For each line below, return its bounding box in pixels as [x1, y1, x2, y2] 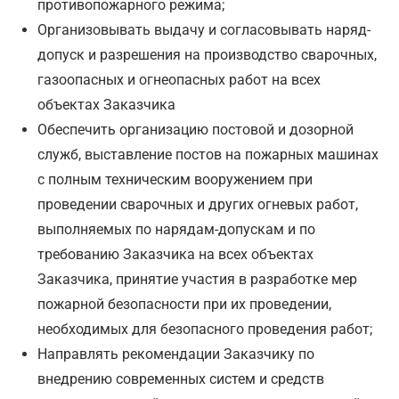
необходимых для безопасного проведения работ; [37, 321, 373, 338]
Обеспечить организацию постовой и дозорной [37, 121, 354, 139]
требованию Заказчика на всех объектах [37, 246, 314, 264]
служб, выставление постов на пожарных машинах [37, 146, 379, 164]
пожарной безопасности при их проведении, [37, 296, 332, 313]
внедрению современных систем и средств [37, 370, 325, 388]
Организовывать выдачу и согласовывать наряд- [37, 21, 371, 39]
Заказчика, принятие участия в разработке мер [37, 271, 358, 289]
